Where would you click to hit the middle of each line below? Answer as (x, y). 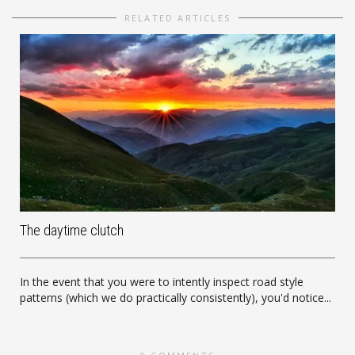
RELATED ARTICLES (177, 18)
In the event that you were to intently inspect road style (162, 282)
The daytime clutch (72, 231)
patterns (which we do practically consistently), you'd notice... (176, 298)
